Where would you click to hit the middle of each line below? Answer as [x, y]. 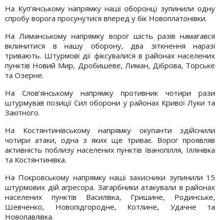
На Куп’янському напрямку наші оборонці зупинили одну [110, 8]
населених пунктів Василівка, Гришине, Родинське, [110, 197]
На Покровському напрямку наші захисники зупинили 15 [110, 177]
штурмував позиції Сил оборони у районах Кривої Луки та [110, 102]
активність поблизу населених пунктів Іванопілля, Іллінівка [110, 150]
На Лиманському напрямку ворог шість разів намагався [110, 36]
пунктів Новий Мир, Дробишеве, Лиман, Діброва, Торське [110, 65]
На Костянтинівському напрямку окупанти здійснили [110, 130]
